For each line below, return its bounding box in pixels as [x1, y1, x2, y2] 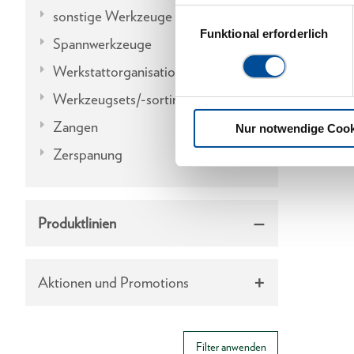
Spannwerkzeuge [53, 34, 153, 53]
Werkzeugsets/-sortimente [53, 89, 210, 108]
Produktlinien [38, 213, 116, 232]
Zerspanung [53, 145, 123, 164]
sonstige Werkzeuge [53, 6, 173, 25]
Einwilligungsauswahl [175, 6, 285, 21]
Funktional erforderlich [199, 27, 329, 41]
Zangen [53, 117, 99, 136]
